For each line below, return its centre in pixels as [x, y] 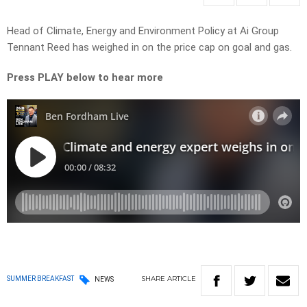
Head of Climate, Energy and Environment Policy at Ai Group [143, 31]
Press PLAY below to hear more [85, 78]
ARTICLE [182, 279]
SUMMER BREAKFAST [40, 279]
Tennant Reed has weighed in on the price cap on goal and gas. [149, 48]
